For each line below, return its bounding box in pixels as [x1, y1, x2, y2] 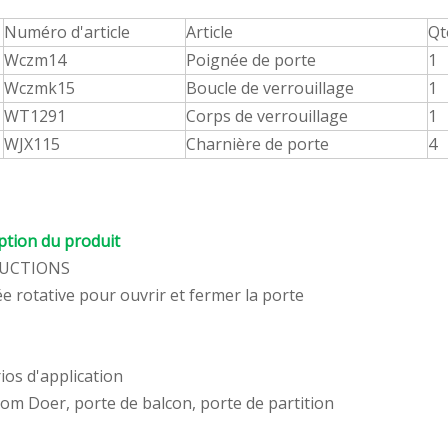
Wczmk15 [4, 77, 75, 99]
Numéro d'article [4, 21, 130, 43]
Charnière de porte [186, 133, 329, 155]
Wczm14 [4, 49, 66, 71]
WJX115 [4, 133, 60, 155]
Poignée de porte [186, 49, 316, 71]
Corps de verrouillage [186, 105, 348, 127]
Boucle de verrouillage [186, 77, 354, 99]
